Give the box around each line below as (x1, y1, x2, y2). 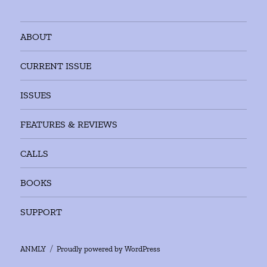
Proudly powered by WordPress (57, 244, 161, 254)
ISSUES (20, 89, 52, 101)
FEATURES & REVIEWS (20, 118, 118, 130)
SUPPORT (20, 206, 63, 218)
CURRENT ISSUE (20, 60, 92, 72)
